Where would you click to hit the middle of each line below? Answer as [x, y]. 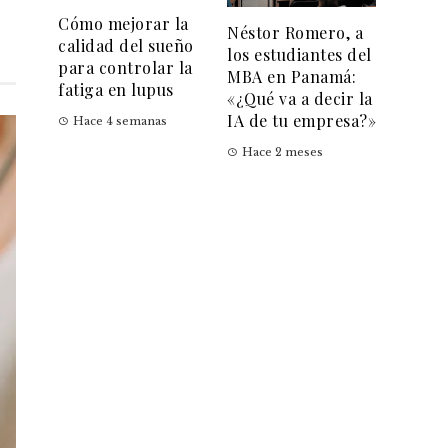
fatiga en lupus [116, 90]
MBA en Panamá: [291, 77]
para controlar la [125, 68]
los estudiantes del [299, 55]
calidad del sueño [126, 46]
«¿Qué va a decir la [300, 99]
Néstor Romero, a [295, 33]
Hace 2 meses [282, 152]
